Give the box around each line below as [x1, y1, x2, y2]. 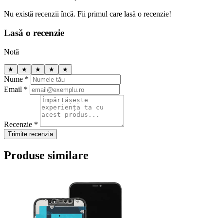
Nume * [4, 74, 29, 83]
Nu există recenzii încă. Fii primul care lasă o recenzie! [4, 10, 171, 18]
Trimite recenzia [8, 130, 53, 138]
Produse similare [4, 148, 89, 162]
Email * [4, 85, 28, 93]
